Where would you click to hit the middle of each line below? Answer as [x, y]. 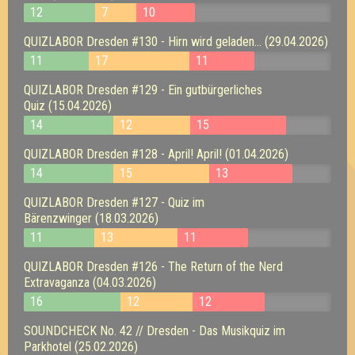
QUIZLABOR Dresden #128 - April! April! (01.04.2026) [156, 154]
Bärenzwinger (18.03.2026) [91, 218]
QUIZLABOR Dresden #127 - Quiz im [114, 202]
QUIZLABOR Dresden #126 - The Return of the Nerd [153, 266]
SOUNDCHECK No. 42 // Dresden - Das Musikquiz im [155, 330]
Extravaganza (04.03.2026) [90, 282]
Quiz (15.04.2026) [68, 105]
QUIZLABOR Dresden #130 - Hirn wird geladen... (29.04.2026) [176, 41]
